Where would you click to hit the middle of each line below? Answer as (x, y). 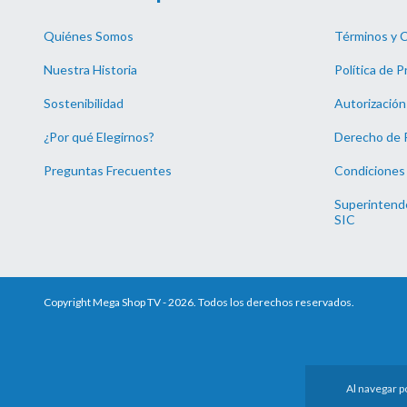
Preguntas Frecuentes (108, 171)
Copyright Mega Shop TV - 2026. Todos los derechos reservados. (199, 303)
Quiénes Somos (89, 36)
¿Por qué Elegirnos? (99, 137)
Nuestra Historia (90, 70)
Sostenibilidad (84, 104)
